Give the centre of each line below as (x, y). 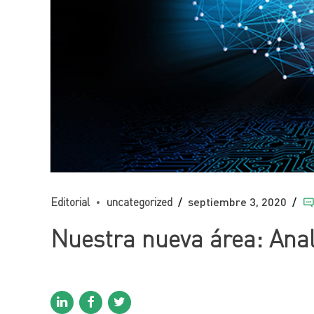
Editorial (70, 202)
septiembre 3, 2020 (237, 201)
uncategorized (139, 202)
